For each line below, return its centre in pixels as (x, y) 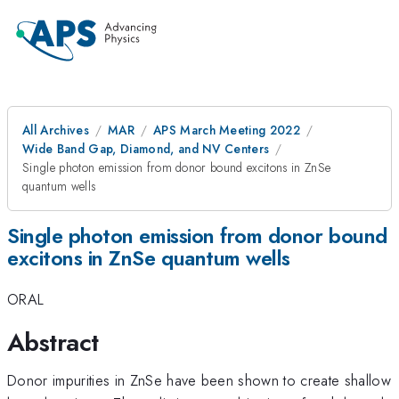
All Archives (56, 130)
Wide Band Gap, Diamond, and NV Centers (146, 149)
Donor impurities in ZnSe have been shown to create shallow (199, 380)
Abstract (53, 342)
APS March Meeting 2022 (227, 130)
